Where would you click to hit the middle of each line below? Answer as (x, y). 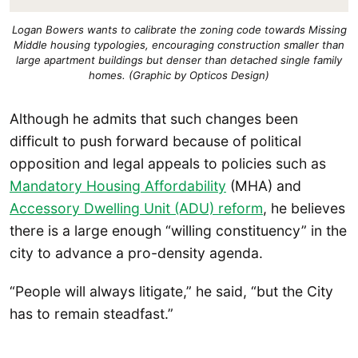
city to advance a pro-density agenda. (136, 253)
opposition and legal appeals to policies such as (168, 164)
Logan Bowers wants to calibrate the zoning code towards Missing (179, 29)
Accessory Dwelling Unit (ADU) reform (136, 209)
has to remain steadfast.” (91, 313)
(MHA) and (264, 186)
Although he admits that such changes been (154, 119)
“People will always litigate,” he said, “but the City (171, 291)
